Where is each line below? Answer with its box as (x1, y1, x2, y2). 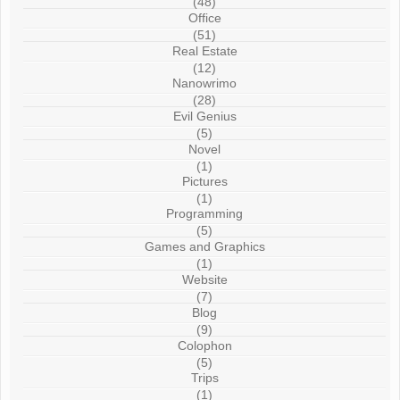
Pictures (181, 173, 228, 188)
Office (187, 10, 221, 25)
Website (181, 271, 228, 287)
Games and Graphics (144, 238, 265, 254)
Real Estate (171, 43, 237, 58)
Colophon (177, 337, 232, 353)
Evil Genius (172, 108, 237, 123)
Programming (166, 205, 244, 221)
